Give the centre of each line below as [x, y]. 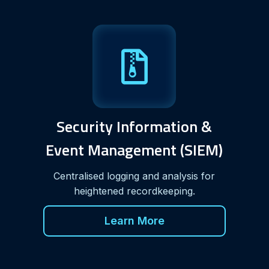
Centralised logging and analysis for [134, 176]
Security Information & [134, 126]
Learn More [134, 220]
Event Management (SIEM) [134, 150]
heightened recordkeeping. [134, 191]
